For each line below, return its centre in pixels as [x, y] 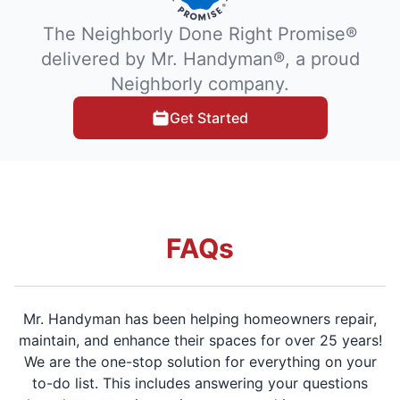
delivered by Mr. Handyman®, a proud [200, 58]
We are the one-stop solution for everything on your [200, 361]
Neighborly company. [200, 83]
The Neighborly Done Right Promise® [200, 33]
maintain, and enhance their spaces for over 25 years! [200, 340]
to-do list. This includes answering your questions [200, 383]
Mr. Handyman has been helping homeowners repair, [200, 318]
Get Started [209, 117]
